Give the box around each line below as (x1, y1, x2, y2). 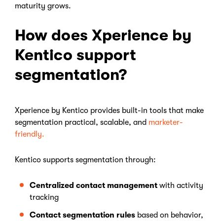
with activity (159, 181, 203, 190)
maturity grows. (15, 1, 73, 10)
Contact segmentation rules (30, 211, 135, 220)
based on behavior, (137, 211, 203, 220)
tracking (30, 193, 59, 202)
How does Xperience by (15, 26, 191, 44)
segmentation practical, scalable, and (15, 118, 148, 127)
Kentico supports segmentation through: (15, 155, 158, 164)
